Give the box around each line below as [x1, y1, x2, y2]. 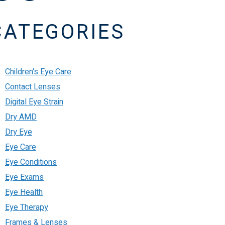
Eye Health [5, 186, 43, 198]
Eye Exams [5, 171, 44, 183]
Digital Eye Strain [5, 96, 63, 108]
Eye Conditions [5, 156, 57, 168]
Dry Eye [5, 126, 32, 138]
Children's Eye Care [5, 66, 71, 78]
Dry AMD [5, 111, 37, 123]
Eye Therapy [5, 201, 48, 213]
